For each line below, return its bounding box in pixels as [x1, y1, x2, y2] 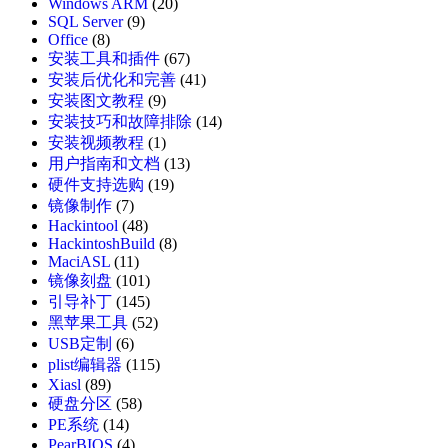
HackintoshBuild [48, 235, 155, 253]
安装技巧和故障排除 [48, 113, 192, 131]
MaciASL [48, 253, 110, 271]
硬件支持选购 [48, 176, 144, 194]
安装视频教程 [48, 134, 144, 152]
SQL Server [48, 13, 123, 31]
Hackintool [48, 217, 118, 235]
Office [48, 31, 88, 49]
